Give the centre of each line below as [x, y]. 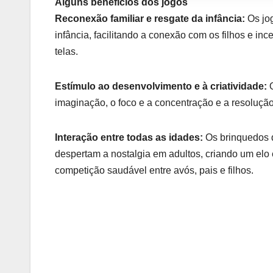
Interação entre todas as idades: [129, 138]
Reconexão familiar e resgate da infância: [150, 19]
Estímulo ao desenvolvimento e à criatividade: [161, 87]
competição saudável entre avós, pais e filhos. [154, 171]
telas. [66, 52]
